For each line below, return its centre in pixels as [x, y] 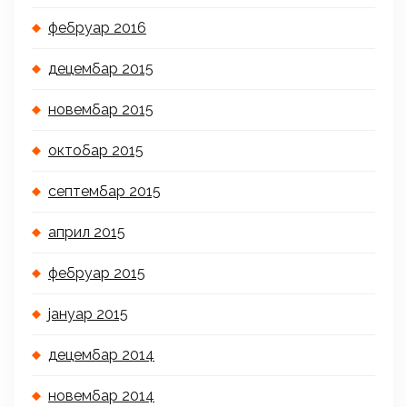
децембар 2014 [101, 355]
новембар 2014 [101, 396]
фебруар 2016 [97, 28]
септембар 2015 [104, 192]
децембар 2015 [101, 69]
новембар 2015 [101, 110]
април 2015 [87, 233]
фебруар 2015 [97, 273]
